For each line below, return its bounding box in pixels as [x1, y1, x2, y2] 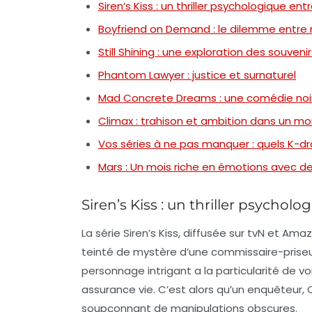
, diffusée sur [178, 225, 247, 240]
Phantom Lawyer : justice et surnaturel [98, 67, 296, 82]
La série [81, 225, 123, 240]
